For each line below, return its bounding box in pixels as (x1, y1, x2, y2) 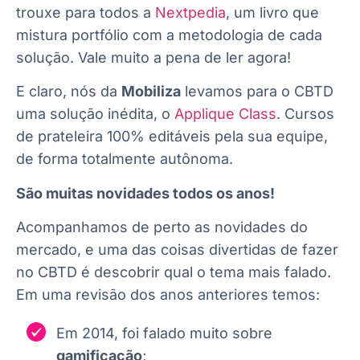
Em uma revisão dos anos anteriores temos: (16, 286, 320, 304)
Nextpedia (155, 4, 226, 22)
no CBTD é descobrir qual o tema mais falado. (16, 264, 331, 281)
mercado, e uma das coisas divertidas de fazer (16, 241, 338, 259)
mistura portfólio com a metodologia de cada (16, 27, 322, 44)
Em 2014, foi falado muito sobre (56, 325, 272, 342)
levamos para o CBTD (181, 83, 333, 100)
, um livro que (226, 4, 319, 22)
